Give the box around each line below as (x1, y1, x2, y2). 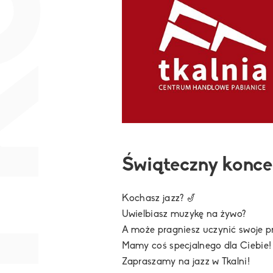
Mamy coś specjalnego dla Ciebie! (121, 241, 272, 251)
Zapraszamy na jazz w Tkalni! (121, 257, 250, 267)
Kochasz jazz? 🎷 (121, 194, 196, 204)
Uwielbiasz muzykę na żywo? (121, 210, 246, 219)
